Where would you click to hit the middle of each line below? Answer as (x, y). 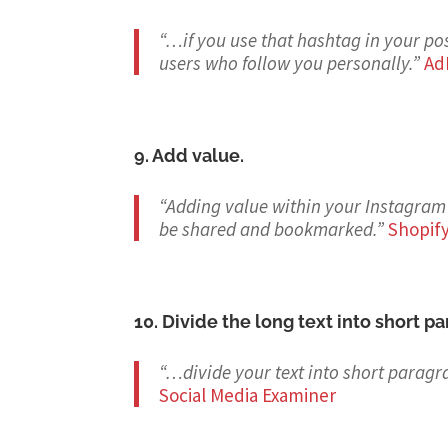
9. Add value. (189, 156)
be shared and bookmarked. (268, 229)
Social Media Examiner (248, 395)
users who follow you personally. (286, 63)
